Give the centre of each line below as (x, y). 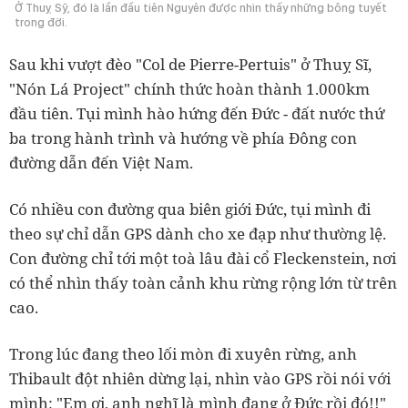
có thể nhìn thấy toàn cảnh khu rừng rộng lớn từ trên (203, 282)
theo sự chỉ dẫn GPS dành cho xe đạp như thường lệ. (198, 233)
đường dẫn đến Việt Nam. (101, 162)
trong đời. (41, 22)
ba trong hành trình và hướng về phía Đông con (183, 138)
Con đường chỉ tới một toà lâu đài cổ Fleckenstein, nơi (203, 258)
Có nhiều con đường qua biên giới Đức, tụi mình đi (190, 209)
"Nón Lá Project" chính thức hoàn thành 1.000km (189, 88)
